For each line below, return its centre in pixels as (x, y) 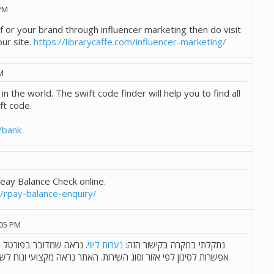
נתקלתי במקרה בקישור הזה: (174, 245)
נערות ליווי (105, 245)
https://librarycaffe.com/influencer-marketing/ (130, 42)
